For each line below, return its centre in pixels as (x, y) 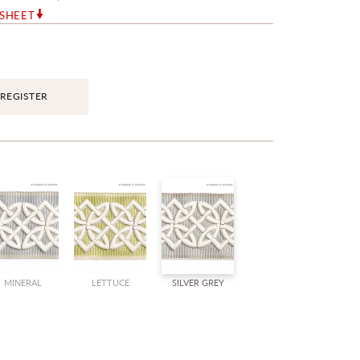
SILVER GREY (198, 282)
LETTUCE (111, 282)
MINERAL (23, 282)
